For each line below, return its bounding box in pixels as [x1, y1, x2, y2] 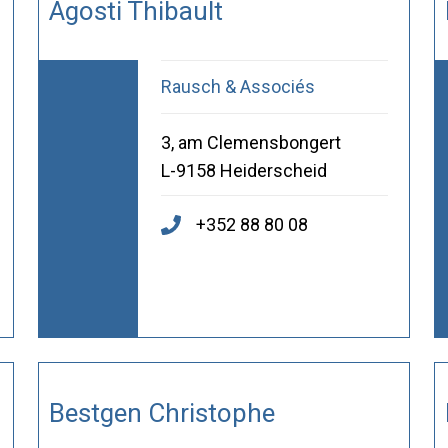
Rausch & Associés [160, 76, 315, 98]
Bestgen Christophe [48, 397, 275, 428]
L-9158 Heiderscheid [160, 160, 327, 182]
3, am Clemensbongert [160, 132, 341, 154]
